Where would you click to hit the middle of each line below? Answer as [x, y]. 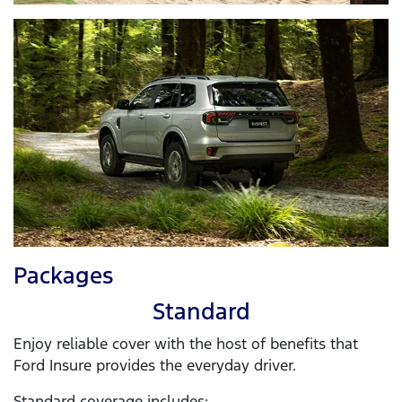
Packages [63, 276]
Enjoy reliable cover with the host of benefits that [186, 344]
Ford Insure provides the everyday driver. [155, 366]
